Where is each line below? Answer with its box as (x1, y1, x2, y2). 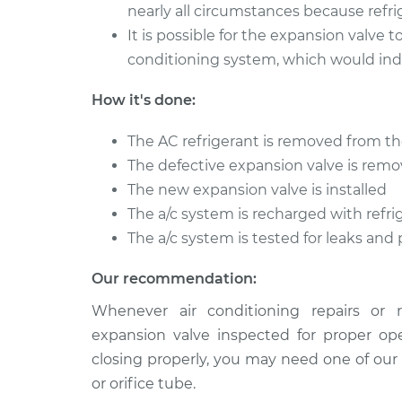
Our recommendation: (92, 270, 257, 287)
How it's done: (92, 92, 196, 109)
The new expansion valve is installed (127, 181, 387, 198)
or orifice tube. (92, 375, 196, 392)
